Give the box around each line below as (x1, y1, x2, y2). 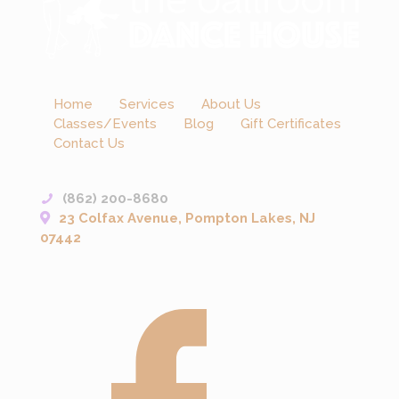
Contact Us (53, 134, 125, 151)
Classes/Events (53, 115, 157, 132)
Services (119, 95, 175, 112)
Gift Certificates (240, 115, 341, 132)
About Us (201, 95, 261, 112)
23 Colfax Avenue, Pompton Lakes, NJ (59, 209, 315, 226)
